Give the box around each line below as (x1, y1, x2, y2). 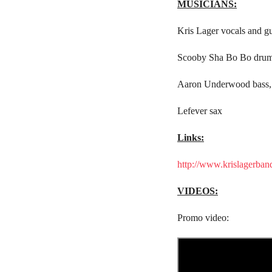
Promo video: (177, 212, 231, 223)
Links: (177, 132, 204, 143)
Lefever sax (177, 106, 222, 117)
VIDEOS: (177, 186, 218, 197)
